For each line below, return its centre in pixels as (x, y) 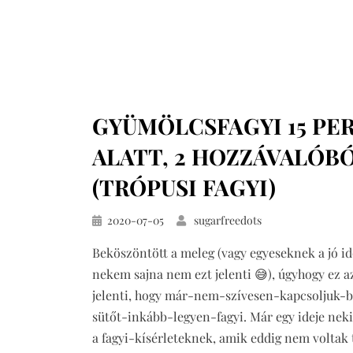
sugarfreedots (228, 221)
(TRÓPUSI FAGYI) (184, 188)
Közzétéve (117, 220)
